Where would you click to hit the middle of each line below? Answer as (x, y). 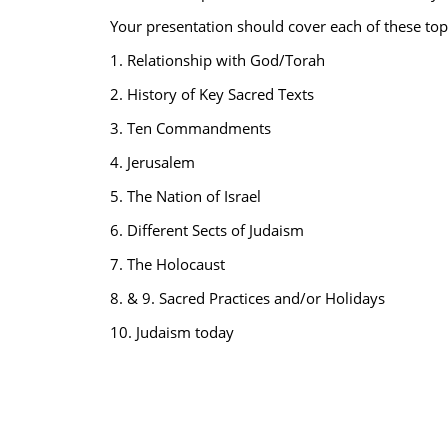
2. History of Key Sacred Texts (211, 94)
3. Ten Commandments (190, 128)
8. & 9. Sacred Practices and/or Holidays (247, 298)
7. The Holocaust (167, 264)
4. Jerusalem (152, 162)
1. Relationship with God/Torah (217, 60)
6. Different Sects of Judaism (206, 230)
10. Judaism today (171, 332)
